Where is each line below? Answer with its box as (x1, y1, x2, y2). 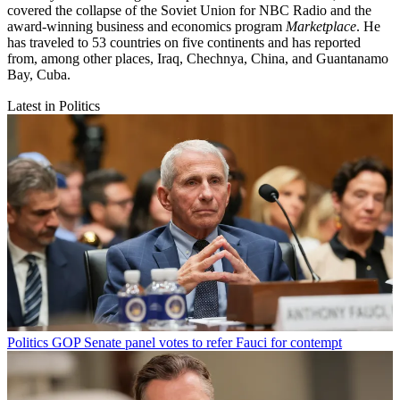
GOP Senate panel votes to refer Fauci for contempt (52, 334, 342, 350)
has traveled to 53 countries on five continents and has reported (7, 34, 361, 50)
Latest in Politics (7, 97, 100, 113)
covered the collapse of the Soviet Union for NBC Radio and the (7, 2, 371, 18)
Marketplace (286, 18, 356, 34)
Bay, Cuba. (7, 66, 71, 82)
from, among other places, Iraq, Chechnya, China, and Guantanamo (7, 50, 388, 66)
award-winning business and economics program (7, 18, 286, 34)
